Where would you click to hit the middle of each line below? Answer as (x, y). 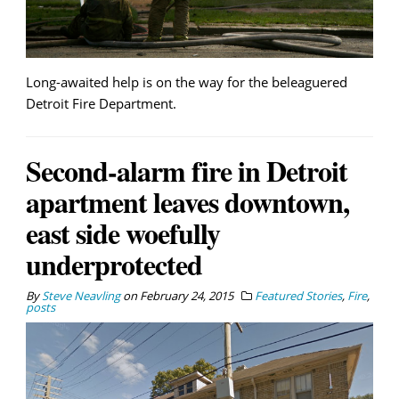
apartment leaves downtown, (187, 201)
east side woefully (123, 232)
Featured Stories (298, 295)
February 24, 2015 (187, 295)
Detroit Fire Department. (101, 103)
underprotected (114, 264)
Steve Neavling (81, 295)
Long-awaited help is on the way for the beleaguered (187, 81)
